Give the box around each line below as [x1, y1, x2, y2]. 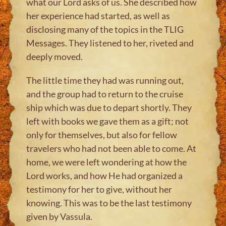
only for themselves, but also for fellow [26, 129, 178, 140]
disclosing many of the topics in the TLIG [26, 23, 184, 35]
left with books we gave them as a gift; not [26, 115, 189, 127]
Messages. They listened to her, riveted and [26, 37, 194, 48]
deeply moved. [26, 50, 83, 62]
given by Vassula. [26, 210, 93, 222]
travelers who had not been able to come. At [26, 142, 197, 154]
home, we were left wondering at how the [26, 156, 187, 167]
